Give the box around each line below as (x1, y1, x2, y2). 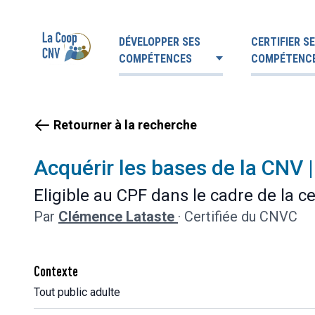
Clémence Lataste (58, 208, 178, 225)
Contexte (34, 263, 78, 279)
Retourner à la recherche (53, 117, 197, 132)
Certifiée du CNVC (184, 208, 297, 225)
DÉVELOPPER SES (119, 35, 200, 49)
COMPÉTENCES (119, 52, 192, 65)
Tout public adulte (34, 285, 120, 299)
